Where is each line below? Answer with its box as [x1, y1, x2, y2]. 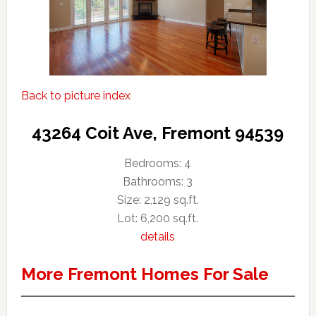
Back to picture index [20, 89, 130, 103]
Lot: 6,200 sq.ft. [117, 212, 199, 226]
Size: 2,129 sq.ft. [116, 193, 199, 207]
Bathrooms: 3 [123, 175, 193, 189]
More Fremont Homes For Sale [20, 264, 269, 285]
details [140, 230, 176, 244]
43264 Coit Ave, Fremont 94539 [32, 123, 284, 144]
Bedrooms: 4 [124, 157, 192, 171]
